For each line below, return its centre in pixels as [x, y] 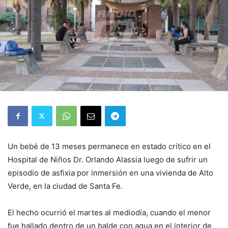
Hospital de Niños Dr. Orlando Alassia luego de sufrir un [108, 159]
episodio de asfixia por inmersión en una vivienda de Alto [110, 173]
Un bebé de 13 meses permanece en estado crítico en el [109, 146]
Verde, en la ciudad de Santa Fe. [65, 186]
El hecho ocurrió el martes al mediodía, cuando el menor [109, 212]
